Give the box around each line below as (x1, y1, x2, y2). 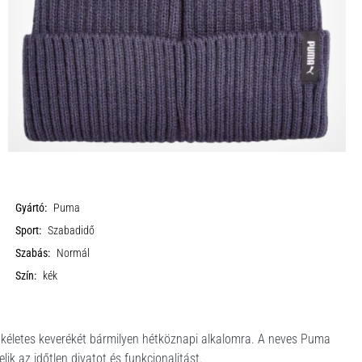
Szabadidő (48, 224, 95, 238)
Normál (57, 246, 90, 260)
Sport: (15, 224, 42, 238)
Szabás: (15, 246, 51, 260)
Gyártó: (15, 201, 48, 215)
